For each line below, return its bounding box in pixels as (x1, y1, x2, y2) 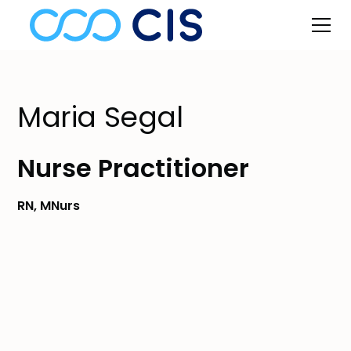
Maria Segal (17, 97, 183, 137)
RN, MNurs (17, 197, 81, 215)
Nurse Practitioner (17, 150, 250, 186)
